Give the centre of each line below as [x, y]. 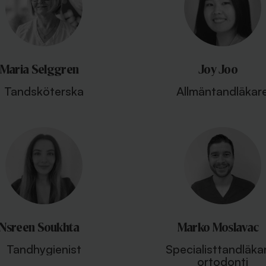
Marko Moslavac [218, 227]
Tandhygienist [44, 249]
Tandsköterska [44, 91]
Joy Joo [218, 69]
